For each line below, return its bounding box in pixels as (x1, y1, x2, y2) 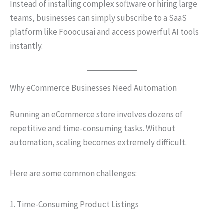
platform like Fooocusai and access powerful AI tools (10, 26, 199, 37)
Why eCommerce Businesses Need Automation (10, 82, 177, 93)
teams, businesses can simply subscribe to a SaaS (10, 12, 187, 23)
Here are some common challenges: (10, 168, 137, 179)
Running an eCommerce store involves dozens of (10, 109, 183, 120)
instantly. (10, 40, 43, 51)
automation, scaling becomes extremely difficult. (10, 137, 187, 148)
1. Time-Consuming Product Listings (10, 199, 139, 210)
